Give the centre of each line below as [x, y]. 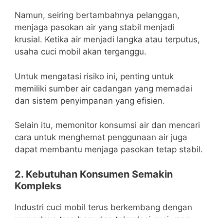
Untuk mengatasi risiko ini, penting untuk [94, 76]
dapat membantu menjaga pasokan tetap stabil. [109, 150]
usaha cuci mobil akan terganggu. [81, 52]
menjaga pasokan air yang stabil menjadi [95, 27]
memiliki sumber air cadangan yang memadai [103, 88]
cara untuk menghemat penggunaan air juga [101, 137]
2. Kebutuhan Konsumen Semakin [94, 174]
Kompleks [38, 186]
